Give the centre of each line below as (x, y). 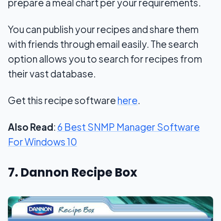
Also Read (31, 127)
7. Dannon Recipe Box (73, 173)
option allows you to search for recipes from (105, 59)
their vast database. (52, 74)
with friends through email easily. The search (103, 44)
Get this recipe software (63, 100)
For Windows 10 (42, 142)
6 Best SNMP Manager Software (129, 127)
